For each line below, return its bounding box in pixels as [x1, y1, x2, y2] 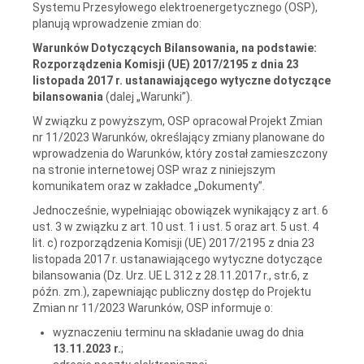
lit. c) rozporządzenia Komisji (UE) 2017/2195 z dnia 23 [32, 236, 314, 249]
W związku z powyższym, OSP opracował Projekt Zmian [32, 114, 323, 128]
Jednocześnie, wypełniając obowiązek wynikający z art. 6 [32, 203, 328, 217]
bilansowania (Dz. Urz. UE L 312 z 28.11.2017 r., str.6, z [32, 268, 309, 282]
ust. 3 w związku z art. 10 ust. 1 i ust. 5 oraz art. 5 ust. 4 [32, 219, 318, 233]
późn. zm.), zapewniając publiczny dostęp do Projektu [32, 284, 311, 298]
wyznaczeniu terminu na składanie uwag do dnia [53, 325, 304, 339]
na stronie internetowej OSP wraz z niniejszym [32, 162, 275, 176]
